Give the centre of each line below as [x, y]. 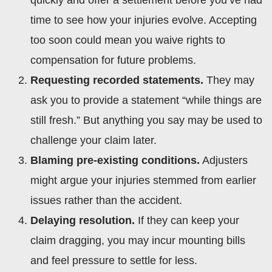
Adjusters [224, 160]
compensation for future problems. [113, 60]
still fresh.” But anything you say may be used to [146, 120]
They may [229, 80]
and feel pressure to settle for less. [114, 260]
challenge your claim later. [93, 140]
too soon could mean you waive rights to [128, 40]
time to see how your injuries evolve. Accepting [144, 20]
